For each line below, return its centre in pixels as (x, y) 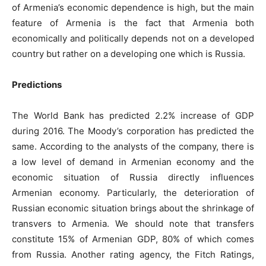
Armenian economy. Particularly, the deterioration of (133, 193)
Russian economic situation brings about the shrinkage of (133, 208)
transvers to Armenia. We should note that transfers (133, 224)
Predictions (37, 85)
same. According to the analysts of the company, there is (133, 147)
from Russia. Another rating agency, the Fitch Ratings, (133, 255)
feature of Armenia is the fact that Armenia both (133, 23)
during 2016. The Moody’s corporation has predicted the (133, 131)
